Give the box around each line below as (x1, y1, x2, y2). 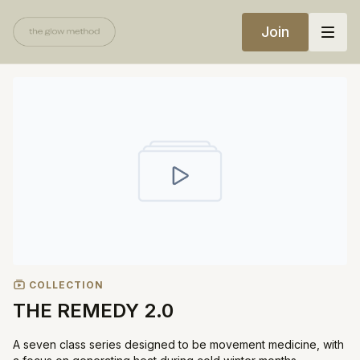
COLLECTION (26, 278, 104, 291)
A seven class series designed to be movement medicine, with (13, 337, 344, 351)
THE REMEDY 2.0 (13, 298, 174, 322)
